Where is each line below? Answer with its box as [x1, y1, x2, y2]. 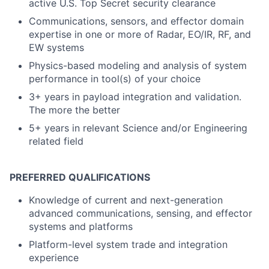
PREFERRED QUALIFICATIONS [10, 171, 150, 183]
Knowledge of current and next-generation [29, 194, 223, 206]
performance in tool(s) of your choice [29, 73, 201, 85]
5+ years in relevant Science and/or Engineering [29, 122, 247, 134]
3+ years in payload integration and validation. [29, 91, 241, 103]
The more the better [29, 104, 120, 116]
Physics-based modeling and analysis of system [29, 59, 247, 71]
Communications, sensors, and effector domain [29, 15, 244, 27]
